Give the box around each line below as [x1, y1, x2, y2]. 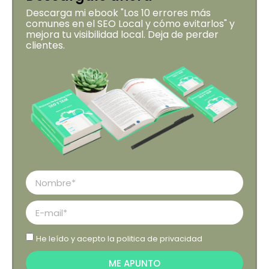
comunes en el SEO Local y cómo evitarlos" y [26, 17, 235, 31]
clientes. [26, 38, 65, 53]
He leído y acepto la [36, 233, 116, 244]
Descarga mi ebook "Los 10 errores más [26, 6, 211, 20]
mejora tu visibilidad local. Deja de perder [26, 28, 219, 42]
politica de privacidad [116, 233, 202, 244]
